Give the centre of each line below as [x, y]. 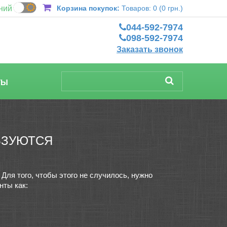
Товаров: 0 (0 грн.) [152, 8]
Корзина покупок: [88, 8]
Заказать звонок [150, 49]
